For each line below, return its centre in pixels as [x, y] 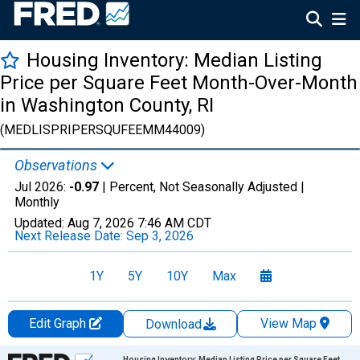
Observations [57, 165]
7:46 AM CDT [174, 223]
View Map [288, 323]
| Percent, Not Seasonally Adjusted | [202, 187]
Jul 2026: [42, 187]
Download [175, 324]
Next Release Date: [70, 236]
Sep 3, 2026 [160, 236]
